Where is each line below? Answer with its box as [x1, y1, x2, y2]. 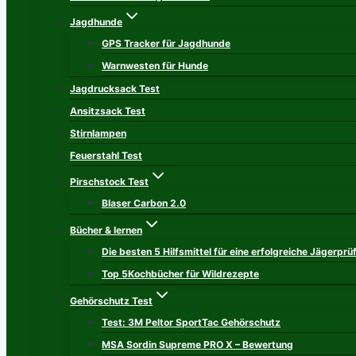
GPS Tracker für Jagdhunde [102, 37, 230, 49]
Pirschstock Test [70, 176, 149, 188]
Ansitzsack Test [70, 105, 145, 117]
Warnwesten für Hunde [102, 60, 208, 72]
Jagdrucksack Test [70, 83, 160, 95]
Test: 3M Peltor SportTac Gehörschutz [102, 316, 281, 328]
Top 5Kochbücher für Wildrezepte [102, 268, 259, 280]
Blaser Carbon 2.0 [102, 197, 186, 209]
